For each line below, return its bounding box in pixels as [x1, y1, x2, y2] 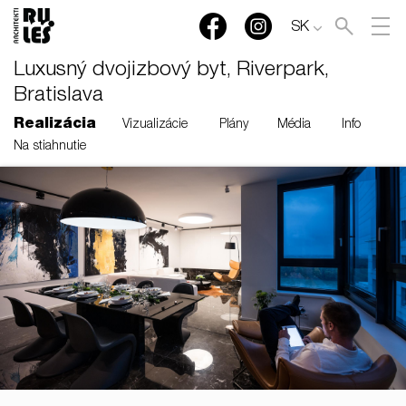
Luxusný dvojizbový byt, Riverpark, [14, 61, 329, 82]
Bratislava [14, 86, 103, 107]
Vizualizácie [122, 119, 188, 131]
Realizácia [14, 118, 96, 132]
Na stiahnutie [14, 140, 86, 153]
